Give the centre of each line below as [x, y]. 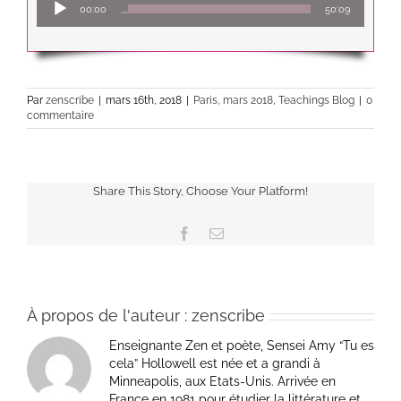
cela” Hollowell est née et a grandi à [215, 363]
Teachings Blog [316, 100]
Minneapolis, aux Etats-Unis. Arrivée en [222, 381]
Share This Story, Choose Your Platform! [200, 191]
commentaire [60, 115]
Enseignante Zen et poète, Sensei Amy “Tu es [242, 346]
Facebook [218, 233]
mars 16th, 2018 [144, 100]
